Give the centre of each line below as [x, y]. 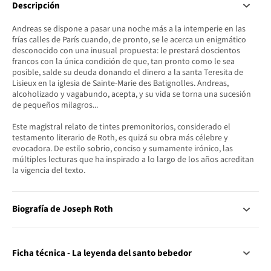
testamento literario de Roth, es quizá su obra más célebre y [120, 138]
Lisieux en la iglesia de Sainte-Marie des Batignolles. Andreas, [120, 84]
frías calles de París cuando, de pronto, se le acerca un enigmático [129, 40]
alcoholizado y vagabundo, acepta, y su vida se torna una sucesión [132, 95]
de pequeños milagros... [55, 106]
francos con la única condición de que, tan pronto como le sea [123, 62]
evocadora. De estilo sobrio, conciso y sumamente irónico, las [122, 149]
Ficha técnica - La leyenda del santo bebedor [102, 253]
